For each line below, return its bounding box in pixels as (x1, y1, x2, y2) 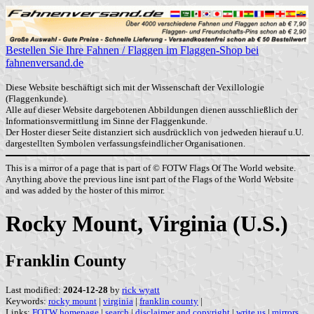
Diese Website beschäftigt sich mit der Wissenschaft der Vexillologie (6, 82, 264, 93)
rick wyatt (122, 285, 160, 296)
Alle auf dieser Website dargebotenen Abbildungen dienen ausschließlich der (6, 104, 297, 116)
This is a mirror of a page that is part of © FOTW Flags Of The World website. (6, 162, 296, 173)
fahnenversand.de (6, 57, 83, 69)
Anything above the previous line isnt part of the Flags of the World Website (6, 173, 294, 184)
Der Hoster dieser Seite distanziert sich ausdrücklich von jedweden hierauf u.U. (6, 127, 303, 138)
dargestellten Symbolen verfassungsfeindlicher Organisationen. (6, 138, 245, 149)
